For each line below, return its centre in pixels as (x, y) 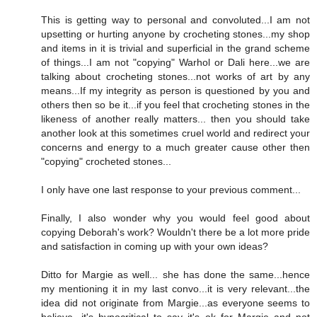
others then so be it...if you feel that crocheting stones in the (175, 105)
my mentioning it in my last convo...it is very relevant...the (175, 289)
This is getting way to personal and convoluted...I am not (175, 20)
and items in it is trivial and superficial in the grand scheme (175, 48)
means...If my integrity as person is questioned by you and (175, 91)
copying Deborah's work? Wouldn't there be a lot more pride (175, 232)
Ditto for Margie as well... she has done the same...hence (175, 275)
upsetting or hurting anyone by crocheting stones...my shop (175, 34)
